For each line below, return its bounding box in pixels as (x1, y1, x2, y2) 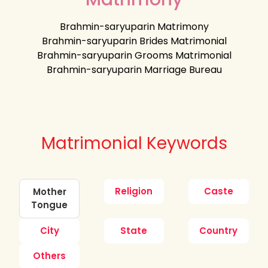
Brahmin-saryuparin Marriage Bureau (46, 62, 222, 77)
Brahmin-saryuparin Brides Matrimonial (41, 33, 227, 48)
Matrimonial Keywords (41, 131, 227, 155)
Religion (115, 184, 153, 197)
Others (33, 249, 66, 262)
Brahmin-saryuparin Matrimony (59, 19, 209, 33)
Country (199, 224, 238, 237)
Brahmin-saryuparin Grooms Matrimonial (36, 48, 232, 62)
